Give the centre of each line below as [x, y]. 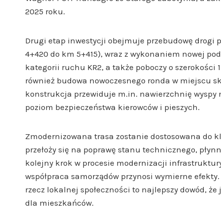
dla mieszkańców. [59, 203]
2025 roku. [45, 12]
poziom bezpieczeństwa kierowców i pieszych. [112, 107]
